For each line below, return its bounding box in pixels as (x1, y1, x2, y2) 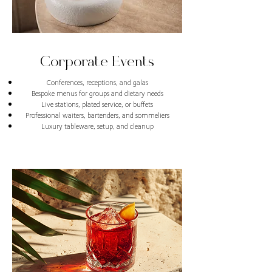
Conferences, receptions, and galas (46, 76, 148, 87)
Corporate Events (40, 52, 154, 73)
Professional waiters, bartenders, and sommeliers (25, 109, 169, 120)
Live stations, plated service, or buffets (41, 98, 153, 109)
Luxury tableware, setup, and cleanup (41, 120, 154, 131)
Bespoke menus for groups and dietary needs (31, 87, 163, 98)
